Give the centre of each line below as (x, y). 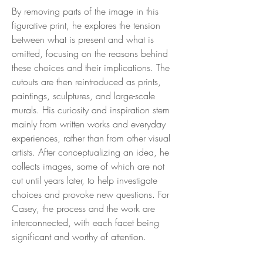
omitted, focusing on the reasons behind (90, 53)
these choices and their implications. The (91, 67)
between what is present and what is (83, 39)
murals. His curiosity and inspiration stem (91, 109)
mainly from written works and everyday (89, 124)
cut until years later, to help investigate (85, 180)
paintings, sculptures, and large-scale (83, 95)
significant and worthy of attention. (79, 236)
